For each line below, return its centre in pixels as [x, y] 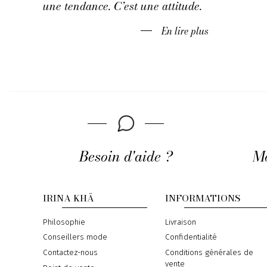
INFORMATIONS [203, 198]
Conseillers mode [75, 237]
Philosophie [64, 222]
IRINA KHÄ [69, 198]
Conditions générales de [209, 252]
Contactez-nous [70, 252]
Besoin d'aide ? [125, 157]
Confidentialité [191, 237]
